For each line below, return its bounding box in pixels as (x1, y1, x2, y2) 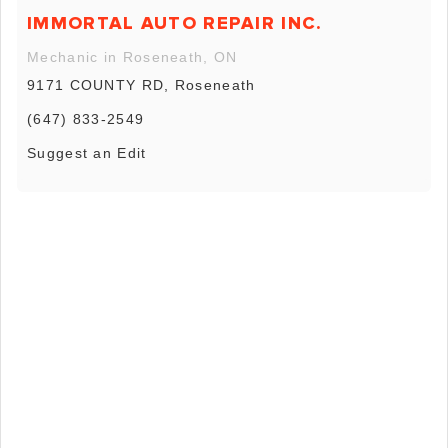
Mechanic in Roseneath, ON (27, 48, 238, 65)
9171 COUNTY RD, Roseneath (27, 76, 256, 93)
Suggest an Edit (27, 144, 147, 161)
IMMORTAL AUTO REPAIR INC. (27, 11, 323, 34)
